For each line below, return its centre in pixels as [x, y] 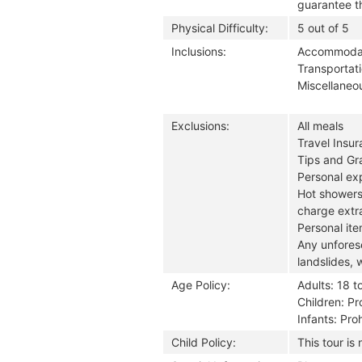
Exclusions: [200, 126]
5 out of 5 [323, 28]
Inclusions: [199, 51]
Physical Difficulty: [220, 28]
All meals [320, 126]
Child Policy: [204, 342]
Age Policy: [201, 285]
